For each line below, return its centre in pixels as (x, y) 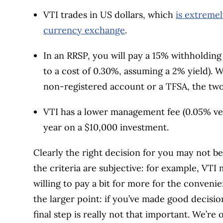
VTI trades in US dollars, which (110, 14)
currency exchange (84, 30)
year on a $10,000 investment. (106, 127)
